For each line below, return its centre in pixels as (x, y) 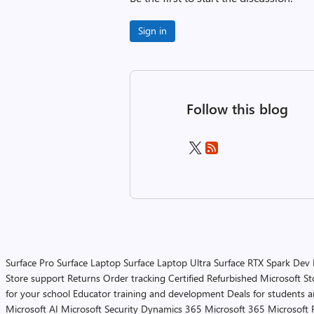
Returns (84, 278)
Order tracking (134, 278)
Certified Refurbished (213, 278)
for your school (38, 293)
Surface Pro (30, 262)
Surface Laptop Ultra (167, 262)
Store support (35, 278)
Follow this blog (238, 108)
